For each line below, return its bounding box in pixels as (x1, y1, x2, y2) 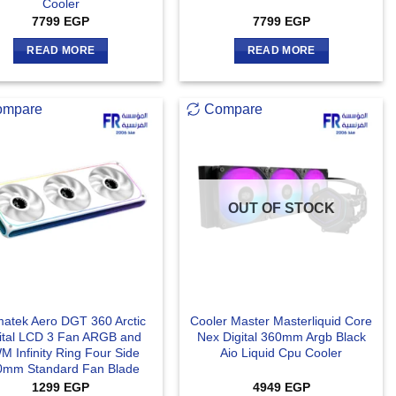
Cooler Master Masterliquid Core (190, 314, 373, 329)
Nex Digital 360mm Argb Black (196, 330, 366, 345)
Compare (204, 102, 263, 118)
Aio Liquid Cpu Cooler (220, 346, 343, 361)
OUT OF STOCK (227, 201, 335, 217)
